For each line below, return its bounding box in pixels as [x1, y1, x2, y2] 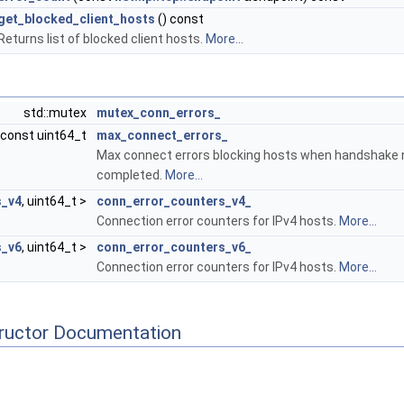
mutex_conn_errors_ [96, 106, 221, 120]
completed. [96, 168, 165, 182]
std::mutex [23, 106, 89, 120]
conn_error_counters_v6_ [96, 240, 252, 254]
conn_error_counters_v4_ [96, 194, 252, 208]
